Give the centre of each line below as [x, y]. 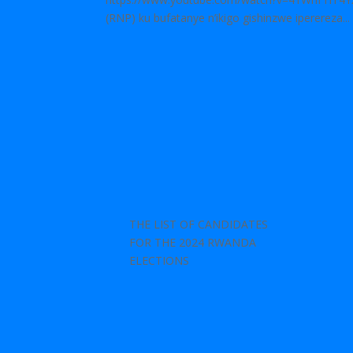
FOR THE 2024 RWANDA [193, 243]
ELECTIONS [160, 261]
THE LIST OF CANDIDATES [199, 225]
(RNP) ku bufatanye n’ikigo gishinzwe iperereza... [228, 18]
